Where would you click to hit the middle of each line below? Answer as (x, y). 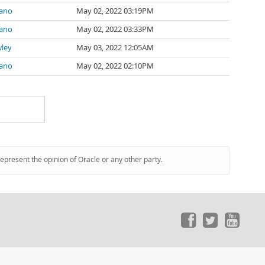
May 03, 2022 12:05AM (115, 48)
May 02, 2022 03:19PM (115, 11)
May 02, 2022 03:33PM (115, 29)
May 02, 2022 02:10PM (115, 66)
